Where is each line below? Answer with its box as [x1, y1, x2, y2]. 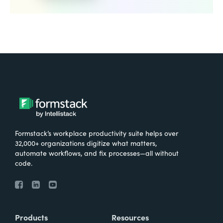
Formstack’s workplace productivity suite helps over [15, 127, 178, 138]
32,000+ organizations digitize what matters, [15, 137, 157, 148]
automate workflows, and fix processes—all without [15, 147, 179, 158]
